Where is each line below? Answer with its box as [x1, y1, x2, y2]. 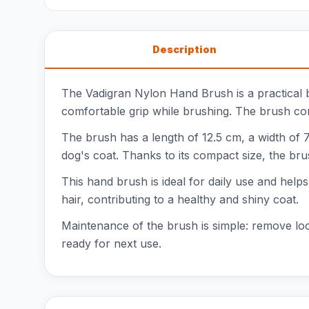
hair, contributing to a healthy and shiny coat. [61, 192, 299, 206]
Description [152, 43, 217, 55]
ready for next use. [61, 237, 161, 250]
